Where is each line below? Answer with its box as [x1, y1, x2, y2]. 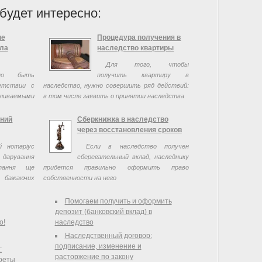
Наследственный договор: [64, 232, 152, 240]
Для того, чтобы [106, 61, 189, 68]
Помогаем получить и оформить [64, 197, 172, 205]
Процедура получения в [97, 33, 181, 42]
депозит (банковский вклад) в [54, 208, 152, 216]
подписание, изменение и [54, 242, 142, 250]
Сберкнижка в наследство [77, 115, 168, 123]
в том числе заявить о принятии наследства [43, 92, 184, 99]
